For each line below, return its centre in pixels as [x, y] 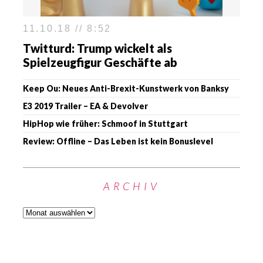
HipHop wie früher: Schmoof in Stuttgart [105, 124]
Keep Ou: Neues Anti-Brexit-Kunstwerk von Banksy [126, 89]
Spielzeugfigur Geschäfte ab [100, 63]
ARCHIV [131, 186]
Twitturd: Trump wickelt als [97, 48]
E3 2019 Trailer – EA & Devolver [85, 106]
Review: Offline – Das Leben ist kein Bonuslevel [118, 141]
